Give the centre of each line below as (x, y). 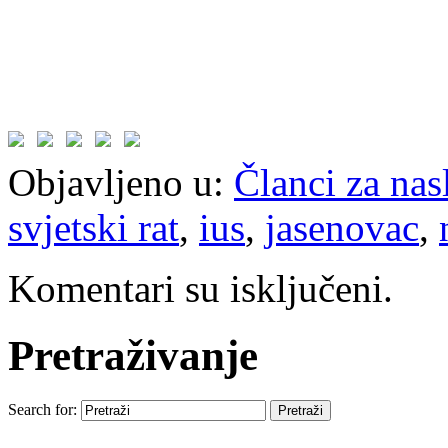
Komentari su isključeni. (200, 289)
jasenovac (342, 228)
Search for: (42, 409)
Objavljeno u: (116, 183)
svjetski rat (93, 228)
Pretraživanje (133, 356)
